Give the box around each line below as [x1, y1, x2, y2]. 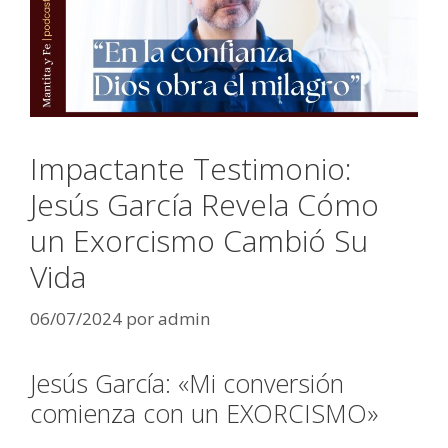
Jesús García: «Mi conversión [30, 365, 344, 400]
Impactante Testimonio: [30, 148, 352, 190]
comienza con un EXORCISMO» [30, 395, 378, 430]
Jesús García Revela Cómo [30, 184, 379, 226]
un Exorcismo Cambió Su [30, 220, 368, 262]
